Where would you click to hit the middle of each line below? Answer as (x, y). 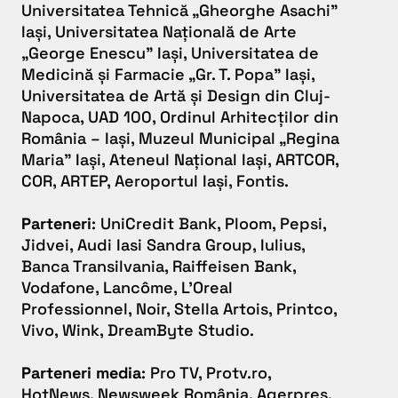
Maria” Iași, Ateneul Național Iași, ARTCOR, (180, 160)
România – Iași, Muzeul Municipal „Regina (180, 139)
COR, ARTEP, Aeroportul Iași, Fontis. (157, 181)
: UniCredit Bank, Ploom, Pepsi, (209, 224)
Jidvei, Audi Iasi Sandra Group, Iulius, (163, 245)
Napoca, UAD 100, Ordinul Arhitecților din (180, 117)
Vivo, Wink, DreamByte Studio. (140, 330)
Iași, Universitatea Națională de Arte (159, 32)
